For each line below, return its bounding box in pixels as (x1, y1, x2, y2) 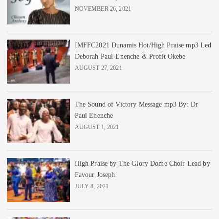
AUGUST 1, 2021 (74, 123, 119, 131)
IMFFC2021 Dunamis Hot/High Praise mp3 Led (74, 41, 212, 49)
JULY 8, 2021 (74, 182, 109, 190)
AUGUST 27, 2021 (74, 64, 122, 71)
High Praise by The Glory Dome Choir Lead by (74, 159, 210, 167)
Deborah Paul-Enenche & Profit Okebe (74, 52, 186, 60)
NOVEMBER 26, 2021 (74, 5, 131, 12)
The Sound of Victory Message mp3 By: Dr (74, 100, 198, 108)
